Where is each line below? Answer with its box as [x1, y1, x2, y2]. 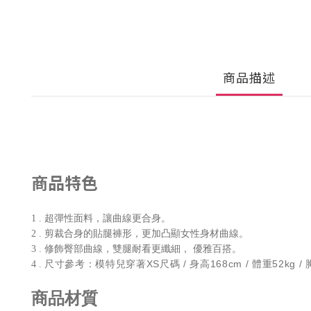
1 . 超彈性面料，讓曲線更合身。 [31, 213, 171, 224]
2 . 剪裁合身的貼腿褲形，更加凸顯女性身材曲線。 [31, 228, 249, 239]
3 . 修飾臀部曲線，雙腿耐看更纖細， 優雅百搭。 [31, 244, 242, 255]
